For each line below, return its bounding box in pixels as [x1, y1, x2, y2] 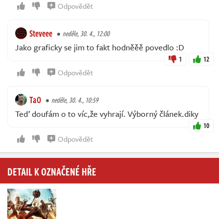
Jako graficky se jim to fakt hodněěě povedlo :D [15, 41, 184, 54]
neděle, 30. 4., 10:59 [51, 95, 98, 106]
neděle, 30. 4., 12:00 [63, 28, 109, 39]
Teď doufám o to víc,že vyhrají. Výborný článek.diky [15, 108, 198, 120]
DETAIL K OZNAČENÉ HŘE [7, 163, 96, 179]
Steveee [29, 27, 52, 40]
